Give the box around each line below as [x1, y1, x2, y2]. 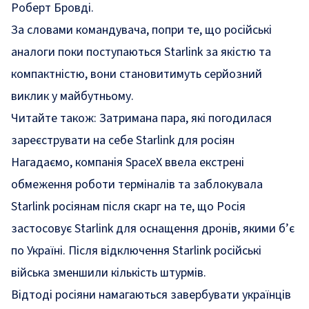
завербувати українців [170, 286, 291, 303]
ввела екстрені [162, 154, 244, 171]
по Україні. [11, 242, 66, 259]
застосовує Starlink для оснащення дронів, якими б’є [11, 220, 295, 237]
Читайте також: [11, 110, 99, 127]
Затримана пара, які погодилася [99, 110, 272, 127]
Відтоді [11, 286, 55, 303]
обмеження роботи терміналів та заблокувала [11, 176, 263, 193]
